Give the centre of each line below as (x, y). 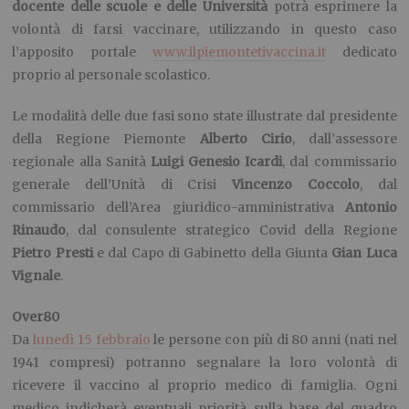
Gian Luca (364, 253)
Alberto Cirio (246, 139)
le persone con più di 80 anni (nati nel (273, 340)
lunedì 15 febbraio (92, 340)
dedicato (361, 52)
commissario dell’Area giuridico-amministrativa (178, 208)
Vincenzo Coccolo (296, 185)
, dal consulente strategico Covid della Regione (231, 231)
